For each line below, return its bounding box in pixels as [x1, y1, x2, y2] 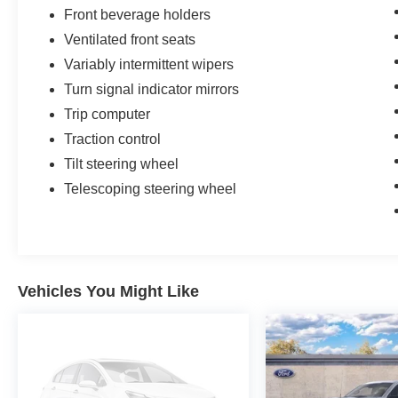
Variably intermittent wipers [64, 57, 235, 73]
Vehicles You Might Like [18, 283, 199, 301]
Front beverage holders [64, 7, 211, 23]
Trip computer [64, 107, 151, 123]
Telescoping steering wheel [64, 181, 237, 197]
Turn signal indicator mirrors [64, 82, 240, 98]
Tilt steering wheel [64, 156, 179, 172]
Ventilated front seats [64, 32, 196, 48]
